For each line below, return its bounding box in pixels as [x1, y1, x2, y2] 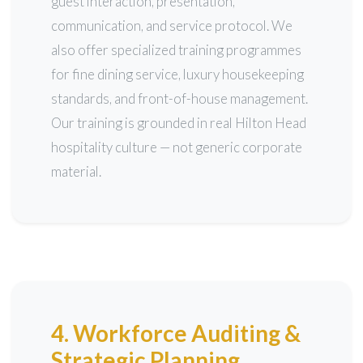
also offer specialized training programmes [51, 41, 301, 58]
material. [51, 163, 101, 180]
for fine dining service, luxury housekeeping [51, 66, 304, 83]
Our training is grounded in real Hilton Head [51, 114, 306, 131]
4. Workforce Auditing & [51, 319, 301, 347]
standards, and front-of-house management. [51, 90, 308, 107]
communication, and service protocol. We [51, 17, 293, 34]
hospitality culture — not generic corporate [51, 139, 302, 156]
